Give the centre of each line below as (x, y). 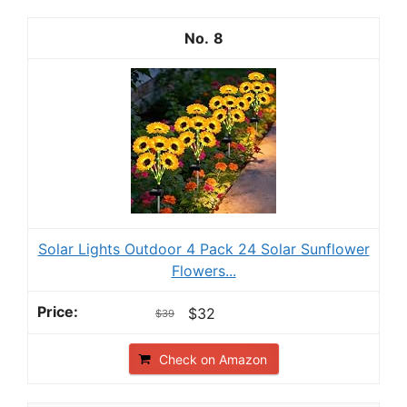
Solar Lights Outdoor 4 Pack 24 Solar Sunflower (203, 249)
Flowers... (203, 271)
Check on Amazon (213, 359)
